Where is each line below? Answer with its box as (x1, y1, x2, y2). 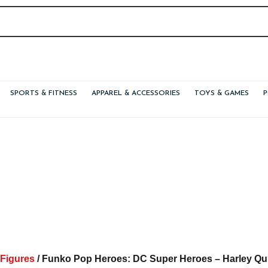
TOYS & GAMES (194, 89, 249, 97)
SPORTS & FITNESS (10, 89, 77, 97)
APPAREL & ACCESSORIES (92, 89, 180, 97)
